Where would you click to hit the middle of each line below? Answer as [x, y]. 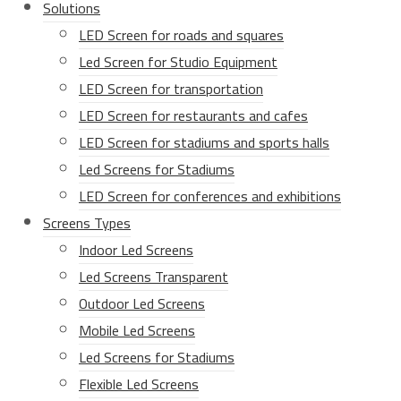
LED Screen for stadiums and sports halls [204, 143]
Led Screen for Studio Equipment [178, 62]
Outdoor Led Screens [142, 304]
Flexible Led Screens [139, 384]
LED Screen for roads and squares [181, 35]
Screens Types [87, 223]
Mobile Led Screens [137, 331]
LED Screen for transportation [171, 89]
